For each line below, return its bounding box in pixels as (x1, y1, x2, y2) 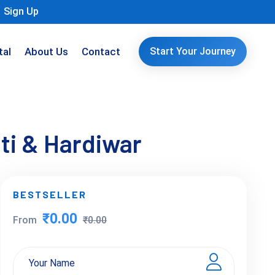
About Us (25, 45, 69, 58)
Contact (82, 45, 121, 58)
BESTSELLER (12, 188, 87, 200)
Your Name (28, 257, 75, 269)
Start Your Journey (150, 45, 236, 57)
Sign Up (4, 5, 39, 17)
